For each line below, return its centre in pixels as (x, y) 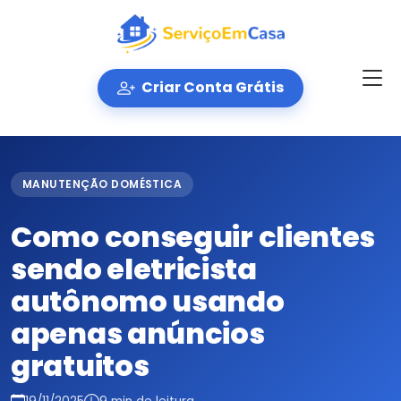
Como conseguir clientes (193, 236)
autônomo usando (148, 301)
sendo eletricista (134, 269)
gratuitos (80, 365)
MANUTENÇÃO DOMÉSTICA (102, 183)
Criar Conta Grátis (212, 88)
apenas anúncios (138, 333)
